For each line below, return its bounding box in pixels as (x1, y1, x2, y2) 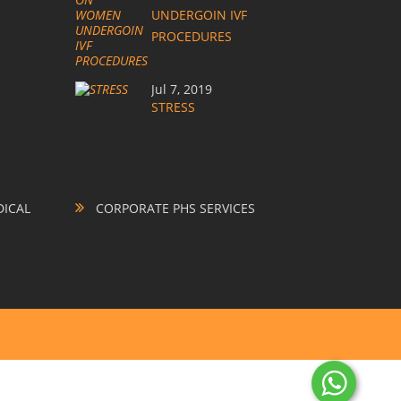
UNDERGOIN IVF (150, 5, 247, 23)
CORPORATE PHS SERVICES (91, 199, 255, 217)
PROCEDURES (150, 27, 232, 45)
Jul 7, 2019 (150, 80, 212, 98)
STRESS (150, 98, 195, 115)
